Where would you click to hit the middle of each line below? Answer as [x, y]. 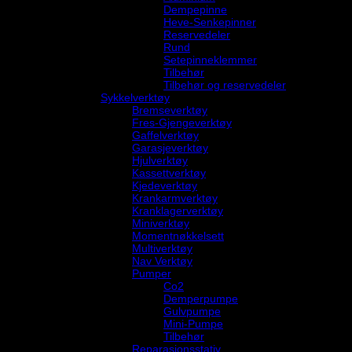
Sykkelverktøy [135, 97]
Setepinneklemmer [210, 59]
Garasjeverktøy [170, 147]
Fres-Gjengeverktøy [182, 122]
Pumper [152, 273]
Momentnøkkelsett [178, 235]
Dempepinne [195, 9]
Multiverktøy [162, 248]
